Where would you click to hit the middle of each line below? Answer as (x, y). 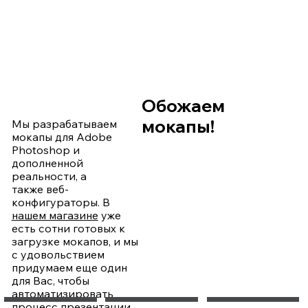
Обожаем (184, 106)
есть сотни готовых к (68, 229)
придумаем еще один (69, 268)
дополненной (47, 163)
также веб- (40, 189)
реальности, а (49, 176)
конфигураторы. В (60, 202)
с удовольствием (58, 255)
